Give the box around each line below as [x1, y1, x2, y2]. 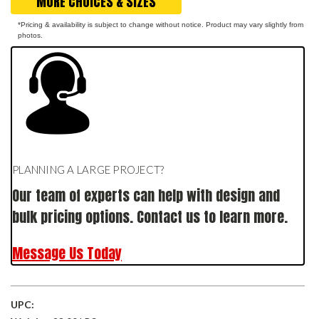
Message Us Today [12, 241, 122, 264]
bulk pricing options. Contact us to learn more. [12, 205, 288, 228]
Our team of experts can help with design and [12, 184, 280, 206]
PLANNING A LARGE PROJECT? [12, 162, 164, 176]
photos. [18, 31, 43, 39]
